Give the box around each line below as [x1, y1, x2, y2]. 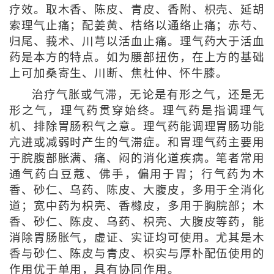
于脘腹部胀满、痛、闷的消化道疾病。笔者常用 [9, 152, 265, 165]
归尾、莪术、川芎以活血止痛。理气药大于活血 [9, 35, 265, 48]
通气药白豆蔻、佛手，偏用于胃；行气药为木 [9, 168, 265, 181]
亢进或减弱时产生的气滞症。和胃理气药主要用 [9, 136, 265, 149]
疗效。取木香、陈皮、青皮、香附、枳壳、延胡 [9, 4, 265, 17]
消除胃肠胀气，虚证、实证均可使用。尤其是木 [9, 232, 265, 245]
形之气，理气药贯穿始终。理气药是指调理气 [9, 105, 265, 117]
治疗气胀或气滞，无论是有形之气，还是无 [31, 89, 265, 102]
